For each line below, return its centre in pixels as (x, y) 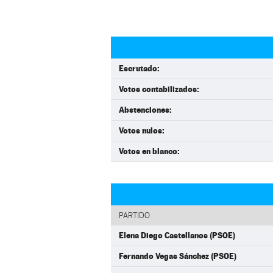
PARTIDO (134, 215)
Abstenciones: (145, 110)
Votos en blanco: (149, 151)
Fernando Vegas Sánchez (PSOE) (178, 256)
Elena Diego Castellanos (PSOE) (177, 235)
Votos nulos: (142, 130)
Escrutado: (139, 68)
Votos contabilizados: (159, 89)
